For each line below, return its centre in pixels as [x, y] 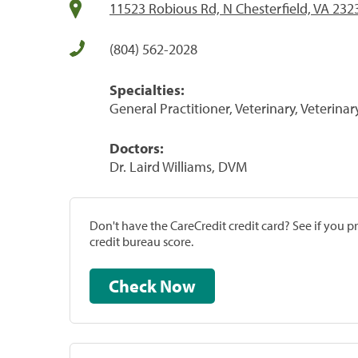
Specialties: [147, 89]
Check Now [178, 286]
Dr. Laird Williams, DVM [178, 166]
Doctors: [137, 148]
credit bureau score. [141, 241]
